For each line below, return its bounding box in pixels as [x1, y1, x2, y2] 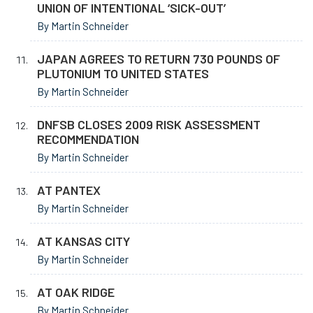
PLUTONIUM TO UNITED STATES [37, 65, 209, 81]
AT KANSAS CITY [37, 233, 130, 249]
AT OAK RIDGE [37, 284, 115, 300]
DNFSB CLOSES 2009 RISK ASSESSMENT [37, 116, 261, 132]
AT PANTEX [37, 182, 101, 198]
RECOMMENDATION [37, 131, 139, 147]
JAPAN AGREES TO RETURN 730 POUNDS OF [37, 50, 280, 66]
